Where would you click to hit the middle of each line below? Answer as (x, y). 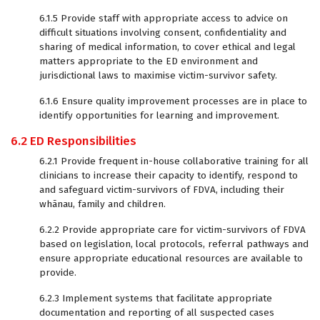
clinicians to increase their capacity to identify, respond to (169, 175)
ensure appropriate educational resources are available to (171, 258)
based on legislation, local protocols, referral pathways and (174, 244)
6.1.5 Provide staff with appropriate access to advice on (164, 18)
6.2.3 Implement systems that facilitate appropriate (156, 298)
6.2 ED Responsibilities (74, 141)
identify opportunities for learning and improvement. (159, 115)
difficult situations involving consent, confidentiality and (163, 32)
